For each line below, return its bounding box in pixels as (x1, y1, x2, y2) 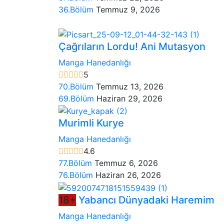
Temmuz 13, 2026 (96, 81, 163, 91)
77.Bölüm (58, 158, 94, 168)
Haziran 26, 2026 (95, 170, 161, 180)
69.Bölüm (58, 93, 96, 103)
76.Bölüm (58, 170, 95, 180)
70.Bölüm (58, 81, 96, 91)
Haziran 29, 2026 (96, 93, 162, 103)
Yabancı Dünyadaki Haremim (78, 193, 214, 206)
